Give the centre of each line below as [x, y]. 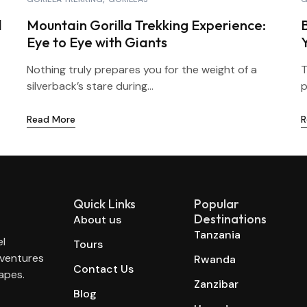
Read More [51, 119]
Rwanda [214, 259]
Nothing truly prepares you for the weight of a [142, 70]
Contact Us [103, 269]
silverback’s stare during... [90, 86]
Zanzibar [216, 284]
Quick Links [105, 204]
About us [97, 220]
